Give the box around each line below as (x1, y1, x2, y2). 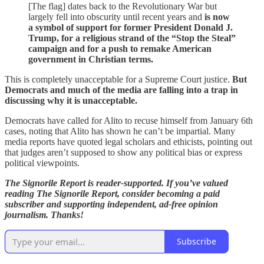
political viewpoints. (5, 157, 80, 168)
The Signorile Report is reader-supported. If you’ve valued (5, 177, 228, 188)
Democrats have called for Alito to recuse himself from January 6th (5, 115, 253, 126)
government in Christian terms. (28, 54, 153, 64)
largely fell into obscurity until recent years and (28, 11, 204, 22)
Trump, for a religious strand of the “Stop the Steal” (28, 32, 236, 43)
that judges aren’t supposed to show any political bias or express (5, 147, 242, 157)
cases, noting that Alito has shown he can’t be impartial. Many (5, 126, 235, 136)
